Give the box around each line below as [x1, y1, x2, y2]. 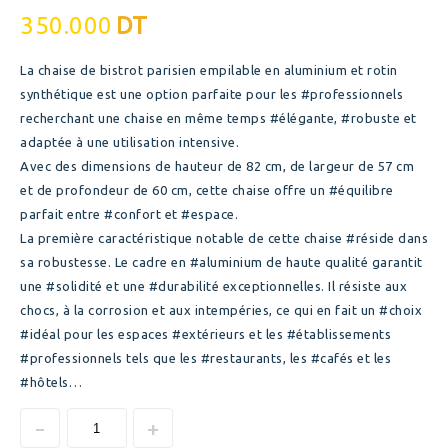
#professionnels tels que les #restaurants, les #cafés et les [20, 351, 391, 366]
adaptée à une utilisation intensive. [20, 135, 239, 150]
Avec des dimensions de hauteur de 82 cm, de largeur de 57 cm [20, 159, 414, 174]
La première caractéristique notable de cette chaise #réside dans [20, 231, 428, 246]
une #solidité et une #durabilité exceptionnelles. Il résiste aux [20, 279, 407, 294]
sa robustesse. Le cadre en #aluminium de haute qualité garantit [20, 255, 423, 270]
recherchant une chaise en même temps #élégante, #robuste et [20, 111, 417, 126]
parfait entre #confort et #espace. [20, 207, 238, 222]
